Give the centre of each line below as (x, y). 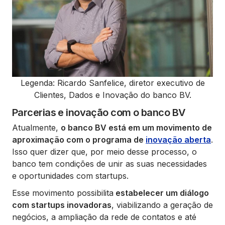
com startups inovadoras (62, 205)
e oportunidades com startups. (70, 176)
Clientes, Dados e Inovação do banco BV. (113, 95)
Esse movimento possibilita (63, 193)
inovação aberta (178, 139)
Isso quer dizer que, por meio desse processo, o (104, 151)
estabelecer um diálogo (161, 193)
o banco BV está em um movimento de (136, 127)
